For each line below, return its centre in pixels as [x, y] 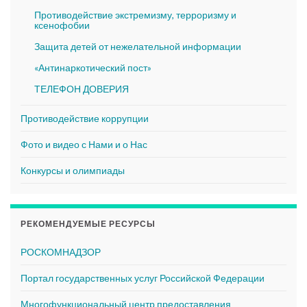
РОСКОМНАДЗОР [61, 251]
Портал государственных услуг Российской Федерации [143, 278]
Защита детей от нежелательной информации [138, 46]
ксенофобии [62, 25]
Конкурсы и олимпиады [73, 170]
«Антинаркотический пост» [93, 67]
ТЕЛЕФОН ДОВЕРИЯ [82, 88]
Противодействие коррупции [85, 118]
